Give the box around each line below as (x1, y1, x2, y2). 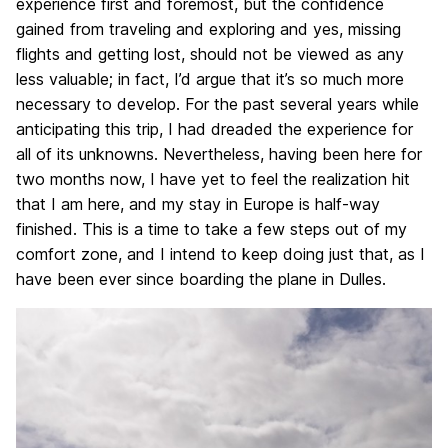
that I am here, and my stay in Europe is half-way (16, 194, 380, 214)
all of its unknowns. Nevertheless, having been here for (16, 144, 422, 164)
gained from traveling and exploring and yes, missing (16, 19, 401, 39)
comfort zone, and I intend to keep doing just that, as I (16, 244, 425, 264)
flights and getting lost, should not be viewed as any (16, 44, 404, 64)
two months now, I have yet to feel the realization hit (16, 169, 410, 189)
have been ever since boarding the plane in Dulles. (16, 269, 386, 289)
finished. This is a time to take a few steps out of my (16, 219, 407, 239)
